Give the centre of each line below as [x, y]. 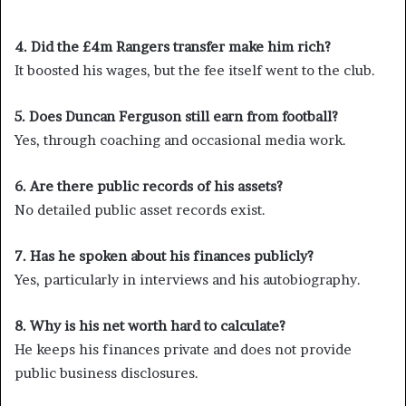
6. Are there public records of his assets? [149, 187]
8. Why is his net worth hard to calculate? [150, 326]
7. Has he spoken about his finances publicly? [164, 256]
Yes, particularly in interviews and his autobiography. [188, 280]
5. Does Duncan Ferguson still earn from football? [176, 117]
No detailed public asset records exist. [140, 210]
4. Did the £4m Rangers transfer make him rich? [173, 47]
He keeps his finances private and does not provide [183, 350]
